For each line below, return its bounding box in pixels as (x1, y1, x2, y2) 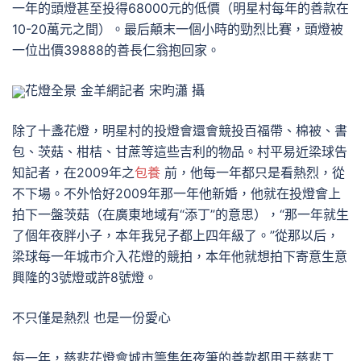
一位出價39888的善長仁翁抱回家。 (12, 42, 220, 58)
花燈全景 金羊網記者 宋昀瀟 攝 (25, 82, 205, 98)
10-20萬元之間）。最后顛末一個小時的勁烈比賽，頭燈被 (12, 21, 343, 37)
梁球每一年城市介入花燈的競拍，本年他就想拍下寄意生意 (12, 248, 347, 264)
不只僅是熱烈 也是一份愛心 (12, 309, 171, 326)
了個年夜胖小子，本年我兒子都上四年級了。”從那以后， (12, 227, 339, 243)
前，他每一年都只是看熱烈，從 (160, 164, 345, 180)
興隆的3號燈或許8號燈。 (12, 269, 157, 285)
